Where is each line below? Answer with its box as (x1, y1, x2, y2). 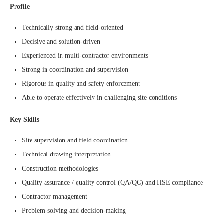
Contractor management (22, 193, 87, 200)
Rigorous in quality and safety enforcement (22, 80, 140, 87)
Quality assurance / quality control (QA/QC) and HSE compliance (22, 179, 203, 186)
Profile (10, 3, 30, 10)
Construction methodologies (22, 165, 98, 172)
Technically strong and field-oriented (22, 24, 123, 31)
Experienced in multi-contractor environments (22, 52, 148, 59)
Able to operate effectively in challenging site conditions (22, 94, 177, 101)
